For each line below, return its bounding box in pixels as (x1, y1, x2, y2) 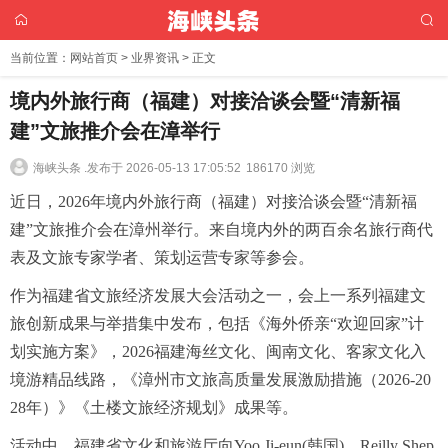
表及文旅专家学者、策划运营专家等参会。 (10, 249, 314, 266)
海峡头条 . (33, 161, 87, 175)
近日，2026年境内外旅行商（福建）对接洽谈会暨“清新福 (10, 193, 417, 210)
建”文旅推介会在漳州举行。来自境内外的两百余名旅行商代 (10, 221, 433, 238)
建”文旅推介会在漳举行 (10, 120, 220, 142)
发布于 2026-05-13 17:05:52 (87, 161, 241, 175)
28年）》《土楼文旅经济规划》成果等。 (10, 399, 298, 416)
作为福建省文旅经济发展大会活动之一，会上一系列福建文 (10, 287, 426, 304)
